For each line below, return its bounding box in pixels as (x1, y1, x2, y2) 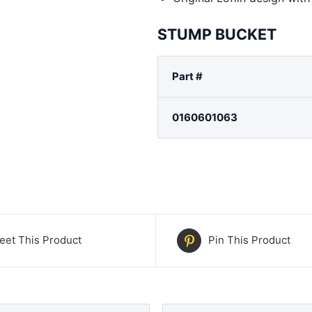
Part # (172, 69, 203, 83)
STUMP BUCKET (157, 24, 277, 43)
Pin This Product (208, 233, 290, 247)
